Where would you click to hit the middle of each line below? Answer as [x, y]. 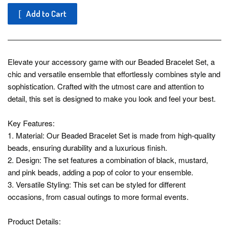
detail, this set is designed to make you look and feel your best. [112, 98]
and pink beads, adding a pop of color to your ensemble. [100, 172]
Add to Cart [46, 13]
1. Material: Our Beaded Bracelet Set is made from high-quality [112, 135]
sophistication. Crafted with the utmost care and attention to [106, 86]
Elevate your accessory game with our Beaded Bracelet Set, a [111, 61]
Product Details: [34, 221]
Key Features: [31, 123]
